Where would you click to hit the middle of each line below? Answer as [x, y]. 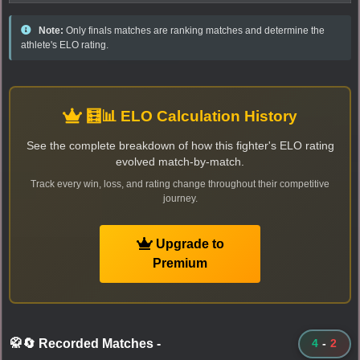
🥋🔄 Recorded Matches [83, 343]
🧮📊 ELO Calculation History [190, 116]
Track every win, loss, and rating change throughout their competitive [180, 184]
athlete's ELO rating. [65, 45]
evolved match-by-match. [180, 162]
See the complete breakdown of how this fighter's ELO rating [180, 145]
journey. [180, 198]
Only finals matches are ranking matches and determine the [194, 30]
